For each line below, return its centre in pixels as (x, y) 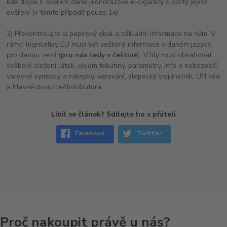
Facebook (90, 134)
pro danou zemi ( (34, 55)
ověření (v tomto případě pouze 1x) (63, 12)
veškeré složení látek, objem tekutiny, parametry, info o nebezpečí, (113, 65)
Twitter (149, 134)
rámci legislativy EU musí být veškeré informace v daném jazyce (109, 44)
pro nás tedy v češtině (100, 55)
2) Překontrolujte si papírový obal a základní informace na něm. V (111, 33)
